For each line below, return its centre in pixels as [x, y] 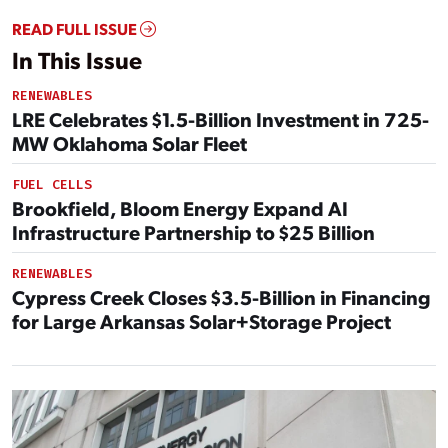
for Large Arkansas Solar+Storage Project [201, 321]
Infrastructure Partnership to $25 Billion [193, 232]
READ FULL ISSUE [76, 29]
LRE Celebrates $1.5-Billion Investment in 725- [220, 119]
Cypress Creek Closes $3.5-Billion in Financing [221, 297]
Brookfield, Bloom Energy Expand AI [180, 208]
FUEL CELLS [52, 185]
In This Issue [77, 60]
